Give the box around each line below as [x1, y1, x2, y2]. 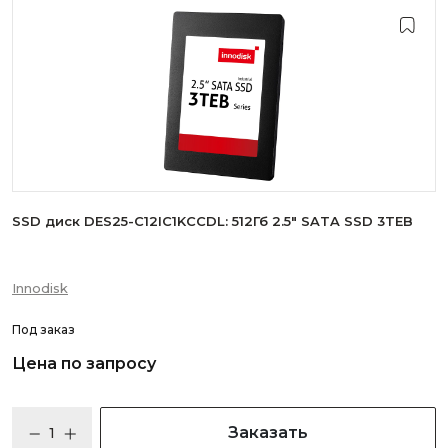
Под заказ [12, 322, 75, 337]
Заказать [228, 423, 308, 442]
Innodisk [12, 280, 68, 296]
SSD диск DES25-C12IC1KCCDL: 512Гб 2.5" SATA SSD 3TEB [12, 213, 413, 229]
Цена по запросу [12, 354, 156, 373]
